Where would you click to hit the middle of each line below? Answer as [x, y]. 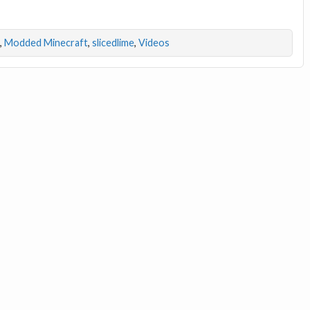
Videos [154, 42]
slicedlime [113, 42]
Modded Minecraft [46, 42]
